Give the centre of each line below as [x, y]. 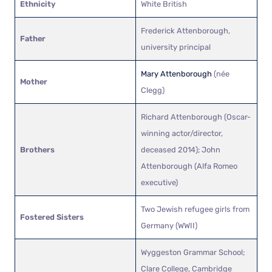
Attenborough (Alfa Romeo [189, 166]
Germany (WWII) [169, 225]
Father [33, 38]
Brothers [37, 149]
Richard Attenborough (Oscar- [196, 117]
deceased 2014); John [181, 149]
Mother [34, 81]
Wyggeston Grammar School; [193, 252]
